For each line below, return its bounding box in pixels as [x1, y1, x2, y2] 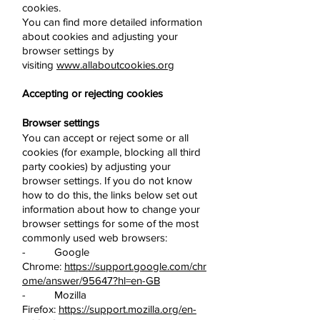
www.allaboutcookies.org [56, 59, 174, 71]
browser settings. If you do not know [22, 174, 192, 186]
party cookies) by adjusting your [22, 160, 171, 172]
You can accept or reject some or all [22, 131, 189, 144]
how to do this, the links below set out [22, 189, 197, 201]
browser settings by [22, 44, 114, 56]
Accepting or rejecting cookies [22, 87, 163, 99]
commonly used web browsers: [22, 231, 167, 244]
